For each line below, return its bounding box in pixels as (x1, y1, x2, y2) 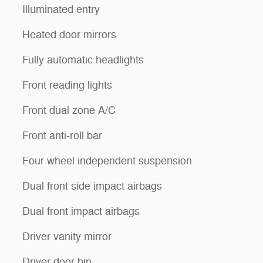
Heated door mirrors (22, 28, 116, 41)
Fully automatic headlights (22, 53, 144, 66)
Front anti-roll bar (22, 129, 102, 142)
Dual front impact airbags (22, 204, 140, 218)
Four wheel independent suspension (22, 154, 192, 167)
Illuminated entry (22, 2, 100, 16)
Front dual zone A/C (22, 103, 116, 117)
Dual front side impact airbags (22, 179, 162, 193)
